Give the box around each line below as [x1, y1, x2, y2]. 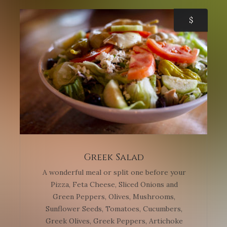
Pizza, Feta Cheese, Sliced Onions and [50, 180, 178, 190]
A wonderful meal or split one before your [42, 168, 186, 177]
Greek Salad [84, 151, 144, 164]
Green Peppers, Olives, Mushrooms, [53, 192, 175, 202]
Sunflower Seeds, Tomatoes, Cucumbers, [46, 204, 182, 214]
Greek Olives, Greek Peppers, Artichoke [45, 216, 183, 226]
